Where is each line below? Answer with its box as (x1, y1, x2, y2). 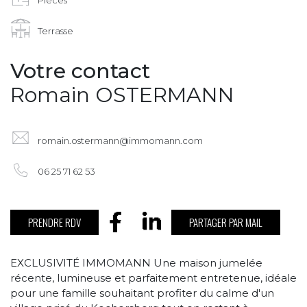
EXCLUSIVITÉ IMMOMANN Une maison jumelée (10, 256, 262, 269)
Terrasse (38, 25, 74, 36)
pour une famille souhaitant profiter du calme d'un (10, 286, 274, 299)
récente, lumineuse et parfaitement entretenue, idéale (10, 271, 297, 284)
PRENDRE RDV (28, 214, 81, 230)
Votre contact (10, 58, 150, 84)
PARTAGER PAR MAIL (188, 214, 262, 230)
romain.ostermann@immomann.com (38, 134, 203, 146)
